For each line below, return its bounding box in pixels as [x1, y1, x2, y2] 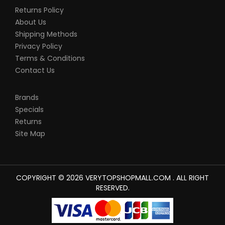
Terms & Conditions [15, 53, 85, 64]
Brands [15, 92, 39, 103]
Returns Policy [15, 5, 64, 16]
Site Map [15, 129, 45, 139]
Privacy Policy [15, 41, 62, 52]
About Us [15, 17, 46, 28]
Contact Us [15, 65, 55, 76]
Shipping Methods [15, 29, 77, 40]
